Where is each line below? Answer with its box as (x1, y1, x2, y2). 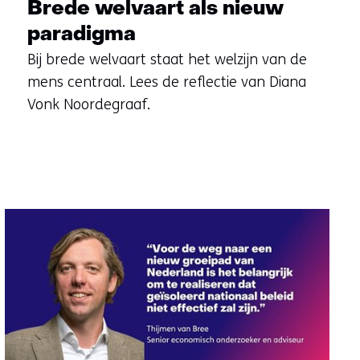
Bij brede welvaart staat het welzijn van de (27, 50, 307, 68)
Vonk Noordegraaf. (27, 95, 150, 113)
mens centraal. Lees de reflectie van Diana (27, 72, 306, 91)
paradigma (27, 24, 136, 45)
